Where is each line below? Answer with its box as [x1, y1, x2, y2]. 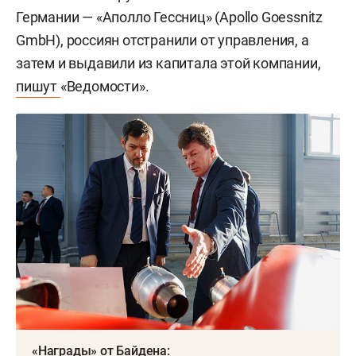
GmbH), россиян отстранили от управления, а [16, 32, 309, 49]
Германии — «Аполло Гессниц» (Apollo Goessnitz [16, 9, 323, 26]
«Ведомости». [60, 78, 149, 95]
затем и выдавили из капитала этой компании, [16, 55, 321, 72]
